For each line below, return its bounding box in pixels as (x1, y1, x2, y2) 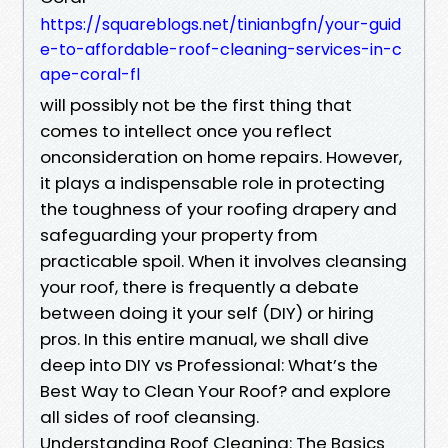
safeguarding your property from (40, 222, 318, 247)
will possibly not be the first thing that (40, 92, 352, 117)
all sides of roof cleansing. (40, 404, 259, 429)
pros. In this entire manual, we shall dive (40, 326, 369, 351)
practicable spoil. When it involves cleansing (40, 248, 407, 273)
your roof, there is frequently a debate (40, 274, 359, 299)
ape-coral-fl (40, 62, 140, 86)
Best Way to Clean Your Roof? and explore (40, 378, 391, 403)
